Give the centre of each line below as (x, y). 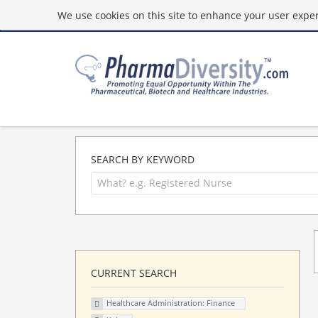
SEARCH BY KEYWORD (143, 159)
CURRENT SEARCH (134, 273)
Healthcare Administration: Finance (170, 303)
